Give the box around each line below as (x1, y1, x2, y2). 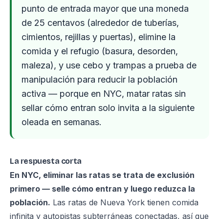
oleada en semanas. (22, 117, 102, 127)
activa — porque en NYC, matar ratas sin (22, 88, 186, 99)
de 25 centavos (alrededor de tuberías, (22, 18, 179, 28)
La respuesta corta (10, 156, 82, 166)
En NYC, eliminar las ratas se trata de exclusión (10, 170, 195, 180)
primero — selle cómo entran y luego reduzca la (10, 184, 195, 194)
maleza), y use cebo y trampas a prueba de (22, 60, 197, 70)
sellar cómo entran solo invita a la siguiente (22, 103, 195, 113)
